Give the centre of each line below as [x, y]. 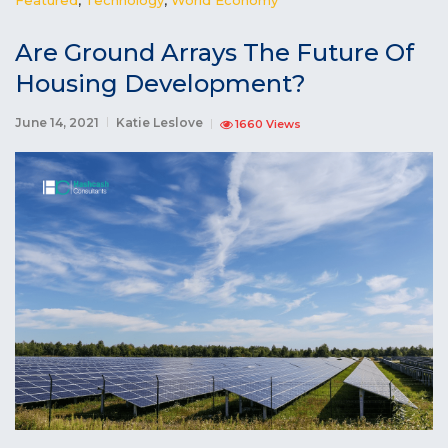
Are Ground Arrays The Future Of [214, 52]
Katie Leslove [159, 122]
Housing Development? [160, 83]
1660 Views [268, 123]
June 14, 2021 [57, 122]
